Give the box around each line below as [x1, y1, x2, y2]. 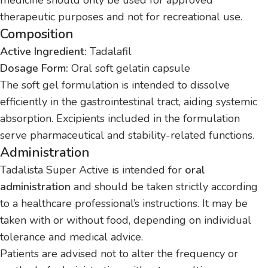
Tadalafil [87, 44, 132, 59]
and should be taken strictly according [71, 179, 258, 194]
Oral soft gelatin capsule [68, 60, 190, 75]
